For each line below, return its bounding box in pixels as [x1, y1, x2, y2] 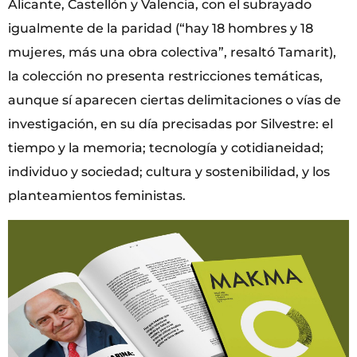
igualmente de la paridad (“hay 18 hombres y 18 [8, 21, 313, 37]
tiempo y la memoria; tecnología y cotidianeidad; [8, 140, 324, 156]
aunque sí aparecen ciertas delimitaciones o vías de [8, 92, 341, 108]
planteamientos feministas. [8, 188, 186, 204]
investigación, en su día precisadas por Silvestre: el [8, 116, 333, 132]
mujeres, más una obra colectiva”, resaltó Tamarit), [8, 45, 336, 61]
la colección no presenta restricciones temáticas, [8, 69, 323, 84]
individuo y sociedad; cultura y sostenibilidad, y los [8, 164, 330, 180]
